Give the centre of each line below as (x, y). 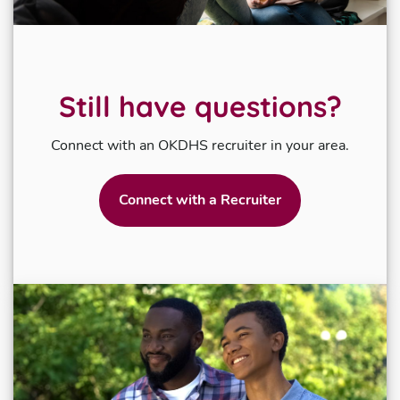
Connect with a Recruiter (200, 200)
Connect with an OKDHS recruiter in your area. (200, 145)
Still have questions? (200, 106)
